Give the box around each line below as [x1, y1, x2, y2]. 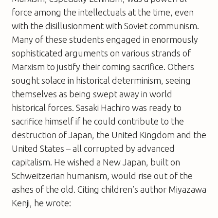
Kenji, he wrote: [12, 198, 71, 208]
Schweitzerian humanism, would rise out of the [12, 170, 193, 181]
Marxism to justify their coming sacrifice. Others [12, 61, 194, 72]
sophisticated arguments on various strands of [12, 48, 191, 58]
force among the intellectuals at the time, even [12, 7, 194, 17]
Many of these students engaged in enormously [12, 34, 198, 44]
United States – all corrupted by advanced [12, 143, 175, 153]
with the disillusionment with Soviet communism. [12, 20, 199, 31]
